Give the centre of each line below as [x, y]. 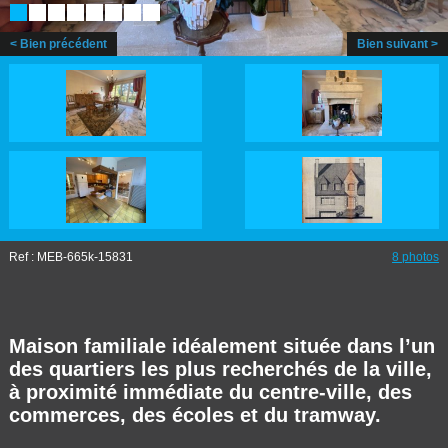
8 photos [416, 256]
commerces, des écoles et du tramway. [194, 414]
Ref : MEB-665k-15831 [70, 256]
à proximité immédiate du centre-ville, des [210, 391]
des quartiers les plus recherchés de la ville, [220, 368]
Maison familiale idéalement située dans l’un [221, 345]
